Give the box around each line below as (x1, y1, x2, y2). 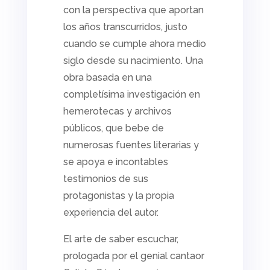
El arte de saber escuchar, (63, 233, 178, 245)
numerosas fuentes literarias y (63, 139, 199, 151)
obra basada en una (63, 72, 152, 84)
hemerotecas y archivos (63, 105, 172, 118)
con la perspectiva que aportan (63, 4, 204, 16)
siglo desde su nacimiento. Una (63, 55, 203, 67)
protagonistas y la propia (63, 190, 174, 202)
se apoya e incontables (63, 156, 168, 168)
